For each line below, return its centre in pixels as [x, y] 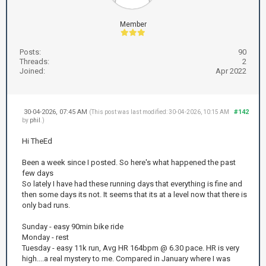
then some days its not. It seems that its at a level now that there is [134, 194]
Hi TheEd [37, 141]
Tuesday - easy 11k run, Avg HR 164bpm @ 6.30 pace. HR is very [131, 248]
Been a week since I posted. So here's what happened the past [129, 162]
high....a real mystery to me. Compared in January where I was [126, 259]
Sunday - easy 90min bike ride [73, 227]
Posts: [30, 52]
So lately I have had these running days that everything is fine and [132, 184]
